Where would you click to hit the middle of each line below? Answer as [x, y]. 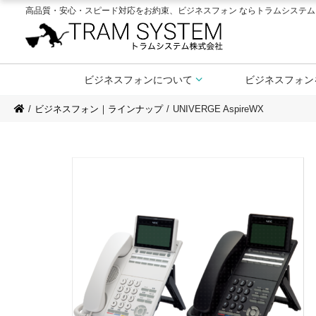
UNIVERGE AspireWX [218, 109]
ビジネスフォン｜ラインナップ [99, 109]
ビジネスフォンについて [138, 80]
